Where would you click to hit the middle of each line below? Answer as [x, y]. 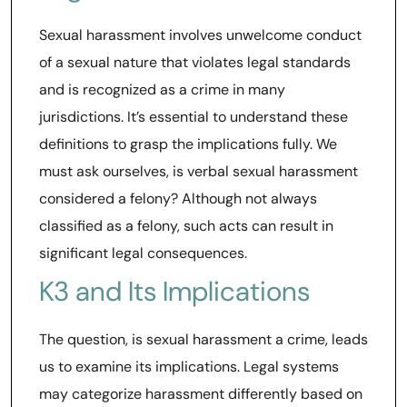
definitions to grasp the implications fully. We [188, 144]
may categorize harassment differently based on [201, 394]
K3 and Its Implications [174, 291]
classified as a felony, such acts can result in [186, 226]
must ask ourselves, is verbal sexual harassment [199, 171]
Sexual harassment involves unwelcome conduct [200, 35]
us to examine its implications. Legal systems [189, 367]
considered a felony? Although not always [178, 199]
